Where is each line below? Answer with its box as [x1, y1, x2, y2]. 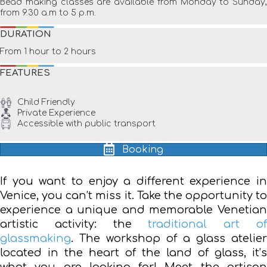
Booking [122, 144, 163, 155]
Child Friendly [17, 97, 75, 107]
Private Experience [17, 108, 95, 117]
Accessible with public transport [17, 119, 156, 128]
